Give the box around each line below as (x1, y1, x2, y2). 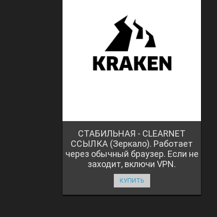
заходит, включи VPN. (88, 158, 176, 169)
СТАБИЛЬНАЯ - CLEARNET (78, 128, 186, 139)
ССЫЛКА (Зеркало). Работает (71, 138, 193, 149)
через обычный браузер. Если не (65, 148, 199, 159)
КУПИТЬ (119, 176, 144, 184)
